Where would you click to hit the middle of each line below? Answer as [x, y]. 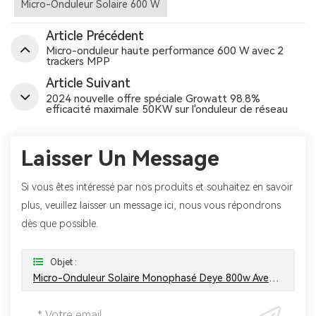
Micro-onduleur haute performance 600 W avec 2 [165, 51]
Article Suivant [88, 83]
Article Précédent [95, 35]
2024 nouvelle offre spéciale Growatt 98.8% [153, 98]
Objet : [63, 262]
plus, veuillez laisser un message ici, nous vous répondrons [151, 206]
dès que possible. [60, 224]
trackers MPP [78, 62]
